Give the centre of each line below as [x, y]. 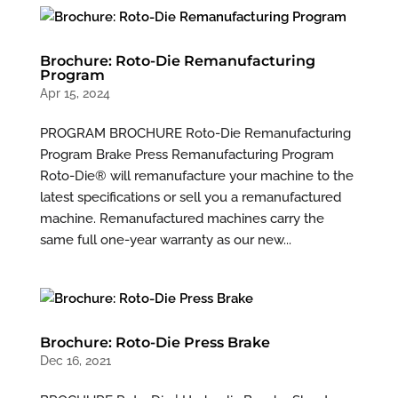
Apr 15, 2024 [75, 94]
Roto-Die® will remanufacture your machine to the [196, 176]
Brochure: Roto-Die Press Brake [155, 343]
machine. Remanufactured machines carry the [182, 219]
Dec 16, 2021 [75, 361]
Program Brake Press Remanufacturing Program [187, 155]
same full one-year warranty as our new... [165, 240]
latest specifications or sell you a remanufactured [190, 198]
